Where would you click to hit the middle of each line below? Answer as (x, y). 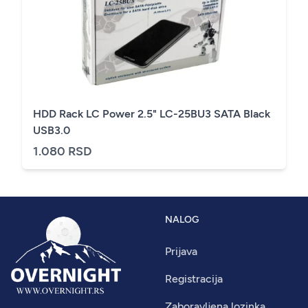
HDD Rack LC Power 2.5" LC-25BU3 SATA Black (152, 114)
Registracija (194, 279)
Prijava (181, 252)
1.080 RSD (63, 152)
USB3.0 (52, 131)
